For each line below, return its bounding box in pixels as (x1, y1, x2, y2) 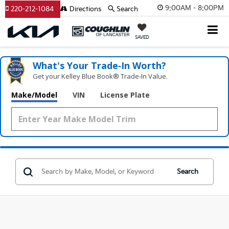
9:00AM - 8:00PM (165, 4, 224, 12)
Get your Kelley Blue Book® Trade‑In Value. (33, 72, 168, 81)
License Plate (100, 90, 150, 100)
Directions (67, 5, 101, 13)
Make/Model (11, 90, 57, 100)
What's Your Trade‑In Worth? (33, 59, 167, 72)
